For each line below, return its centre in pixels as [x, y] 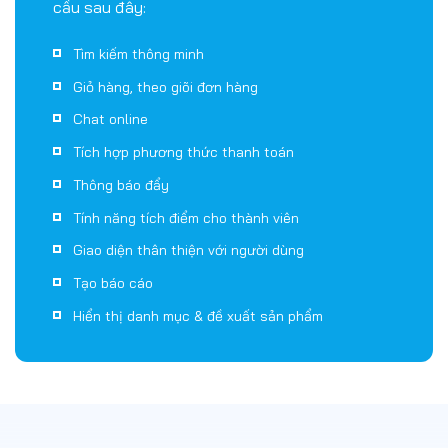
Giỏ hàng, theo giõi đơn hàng [165, 43]
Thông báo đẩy [120, 141]
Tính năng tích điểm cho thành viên [185, 174]
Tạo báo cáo [112, 240]
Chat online [110, 76]
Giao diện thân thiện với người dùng [188, 207]
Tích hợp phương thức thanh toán [183, 109]
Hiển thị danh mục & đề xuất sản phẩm [197, 272]
